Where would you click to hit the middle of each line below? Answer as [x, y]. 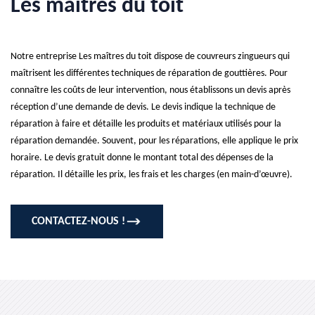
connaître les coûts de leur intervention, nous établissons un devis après [150, 90]
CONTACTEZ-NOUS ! [78, 221]
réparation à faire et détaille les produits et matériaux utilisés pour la [146, 124]
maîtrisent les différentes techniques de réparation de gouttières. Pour [149, 73]
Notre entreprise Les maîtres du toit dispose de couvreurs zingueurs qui [150, 57]
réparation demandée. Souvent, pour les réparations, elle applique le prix [154, 141]
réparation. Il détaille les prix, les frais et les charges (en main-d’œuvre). [152, 175]
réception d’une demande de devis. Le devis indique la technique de [143, 107]
